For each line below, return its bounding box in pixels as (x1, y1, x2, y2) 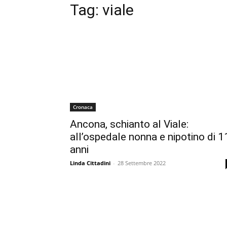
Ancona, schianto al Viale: (70, 118, 188, 130)
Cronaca (73, 103, 93, 110)
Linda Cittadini (70, 159, 110, 167)
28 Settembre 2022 (118, 159, 166, 167)
